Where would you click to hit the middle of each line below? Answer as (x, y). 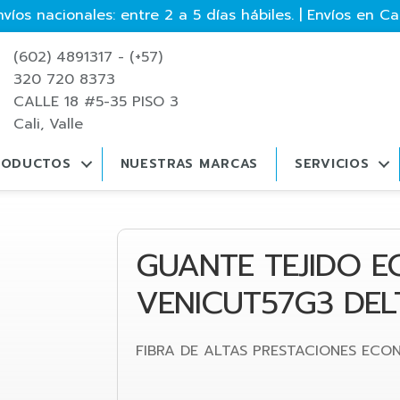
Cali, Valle (48, 124)
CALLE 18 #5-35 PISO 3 (96, 102)
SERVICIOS (332, 163)
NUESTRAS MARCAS (189, 163)
